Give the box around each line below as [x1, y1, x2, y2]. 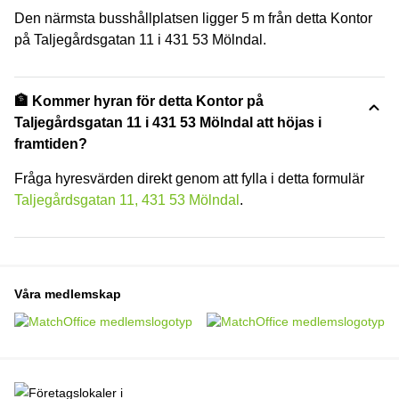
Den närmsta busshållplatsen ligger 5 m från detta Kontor [14, 11, 372, 26]
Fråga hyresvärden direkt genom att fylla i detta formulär [14, 171, 364, 186]
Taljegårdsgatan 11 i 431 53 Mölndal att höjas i [14, 115, 322, 130]
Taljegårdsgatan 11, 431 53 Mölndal [14, 192, 240, 208]
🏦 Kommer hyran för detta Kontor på [14, 94, 264, 109]
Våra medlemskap [14, 287, 121, 301]
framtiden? [14, 136, 87, 151]
